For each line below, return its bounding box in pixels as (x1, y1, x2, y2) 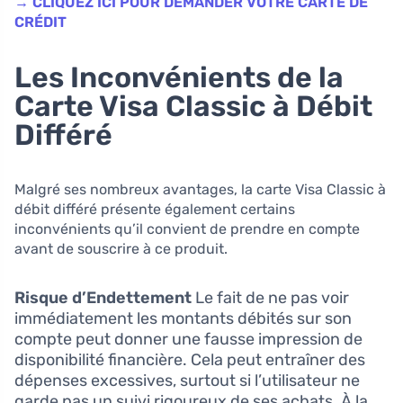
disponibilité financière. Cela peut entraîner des (14, 350, 365, 371)
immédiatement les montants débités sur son (14, 309, 352, 329)
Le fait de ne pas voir (192, 288, 349, 309)
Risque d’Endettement (14, 288, 192, 309)
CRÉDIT (14, 13, 67, 31)
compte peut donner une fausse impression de (14, 329, 363, 350)
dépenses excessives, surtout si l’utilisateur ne (14, 371, 360, 391)
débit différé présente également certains (14, 201, 295, 219)
